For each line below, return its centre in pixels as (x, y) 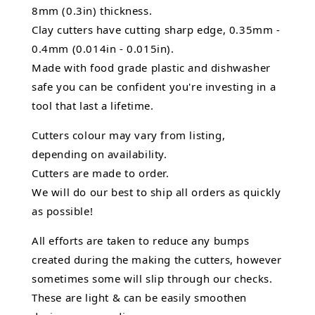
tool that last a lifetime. (93, 106)
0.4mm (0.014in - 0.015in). (103, 49)
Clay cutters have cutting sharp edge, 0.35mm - (156, 30)
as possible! (63, 211)
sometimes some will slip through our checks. (152, 279)
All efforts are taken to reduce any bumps (141, 241)
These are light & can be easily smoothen (140, 298)
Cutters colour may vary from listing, (129, 135)
